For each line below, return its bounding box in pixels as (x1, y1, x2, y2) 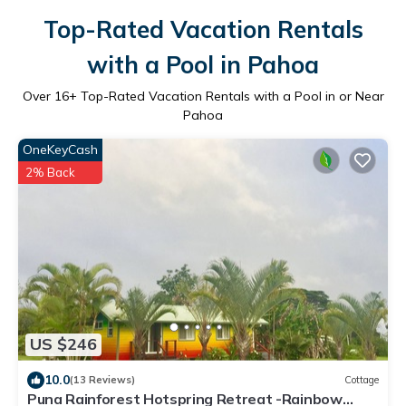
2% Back (25, 164, 75, 179)
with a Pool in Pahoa (87, 49, 319, 80)
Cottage (344, 373, 379, 387)
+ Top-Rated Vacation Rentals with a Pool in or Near (68, 87, 384, 104)
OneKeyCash (23, 140, 98, 158)
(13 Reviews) (70, 373, 135, 387)
